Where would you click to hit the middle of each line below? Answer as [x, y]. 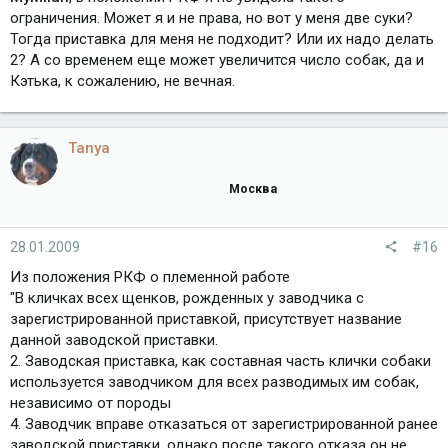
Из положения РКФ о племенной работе [150, 277]
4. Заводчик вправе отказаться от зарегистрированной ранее [224, 424]
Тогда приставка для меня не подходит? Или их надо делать [222, 38]
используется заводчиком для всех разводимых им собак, [214, 382]
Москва [253, 188]
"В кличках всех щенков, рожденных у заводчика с [187, 298]
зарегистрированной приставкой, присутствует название [206, 319]
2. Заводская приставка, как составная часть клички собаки [220, 361]
